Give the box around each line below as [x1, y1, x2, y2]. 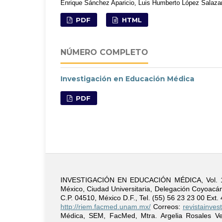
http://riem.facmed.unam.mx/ [60, 202, 151, 211]
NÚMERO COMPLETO [60, 47, 148, 57]
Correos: [151, 202, 183, 211]
